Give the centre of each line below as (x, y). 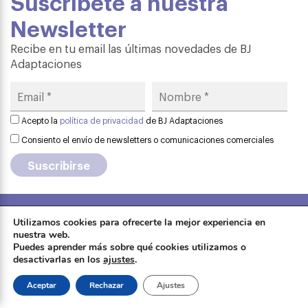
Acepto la (40, 120)
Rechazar (107, 285)
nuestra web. (41, 235)
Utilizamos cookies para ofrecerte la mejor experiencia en (139, 222)
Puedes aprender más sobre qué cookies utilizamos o (130, 247)
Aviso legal (160, 229)
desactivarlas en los (58, 260)
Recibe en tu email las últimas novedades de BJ (131, 48)
